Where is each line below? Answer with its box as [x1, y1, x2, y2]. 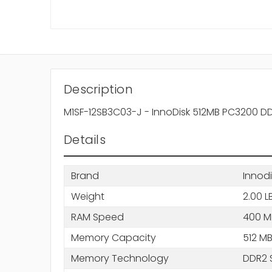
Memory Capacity [70, 230, 156, 245]
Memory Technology [70, 251, 169, 265]
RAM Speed [70, 209, 124, 224]
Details [64, 131, 106, 149]
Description [64, 81, 133, 98]
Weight [70, 189, 104, 203]
